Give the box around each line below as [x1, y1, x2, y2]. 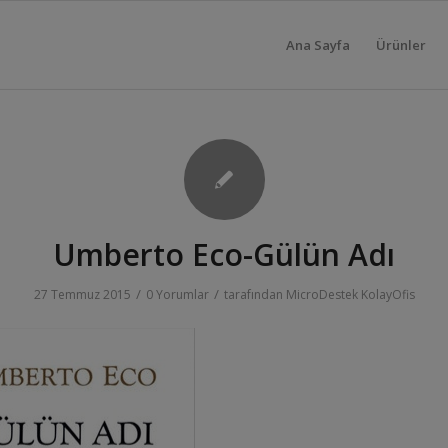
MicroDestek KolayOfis [285, 286, 415, 303]
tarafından [223, 286, 286, 303]
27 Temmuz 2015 [33, 286, 131, 303]
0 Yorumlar [145, 286, 209, 303]
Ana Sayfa [286, 36, 350, 54]
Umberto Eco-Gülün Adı [53, 234, 395, 275]
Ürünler [376, 36, 426, 54]
